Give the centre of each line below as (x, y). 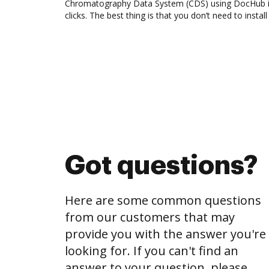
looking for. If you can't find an (152, 251)
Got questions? (161, 166)
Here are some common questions (163, 200)
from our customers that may (150, 217)
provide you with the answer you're (165, 234)
